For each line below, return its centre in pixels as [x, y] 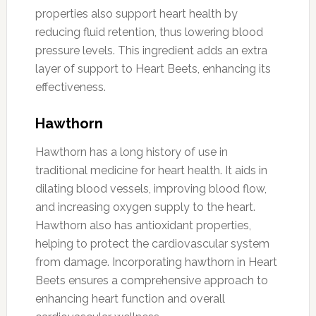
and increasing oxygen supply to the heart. [145, 207]
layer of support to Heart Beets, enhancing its [153, 68]
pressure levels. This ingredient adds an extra [151, 50]
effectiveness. [70, 87]
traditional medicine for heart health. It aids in [151, 170]
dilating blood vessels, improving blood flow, [151, 188]
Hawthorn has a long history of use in [131, 152]
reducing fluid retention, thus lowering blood [149, 32]
